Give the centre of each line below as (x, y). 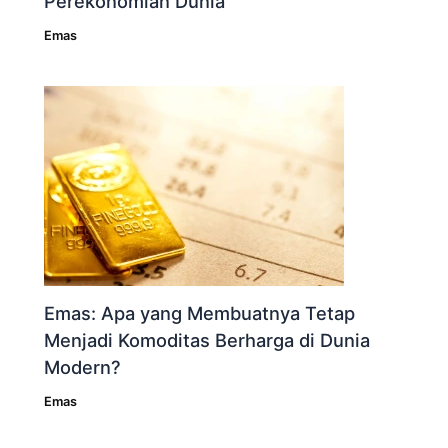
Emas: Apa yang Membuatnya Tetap (200, 313)
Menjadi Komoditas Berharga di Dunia (207, 340)
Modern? (83, 367)
